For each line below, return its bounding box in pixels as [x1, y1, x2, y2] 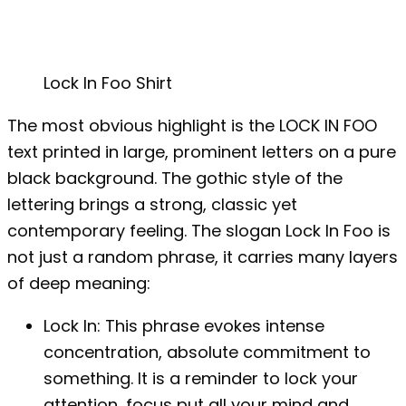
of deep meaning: [7, 271, 150, 295]
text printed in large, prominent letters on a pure [7, 140, 396, 163]
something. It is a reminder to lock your [43, 366, 358, 390]
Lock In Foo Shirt [43, 71, 172, 94]
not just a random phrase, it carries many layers [7, 245, 398, 268]
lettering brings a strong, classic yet [7, 192, 297, 216]
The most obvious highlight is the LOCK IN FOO [7, 113, 377, 137]
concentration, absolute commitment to [43, 340, 371, 363]
